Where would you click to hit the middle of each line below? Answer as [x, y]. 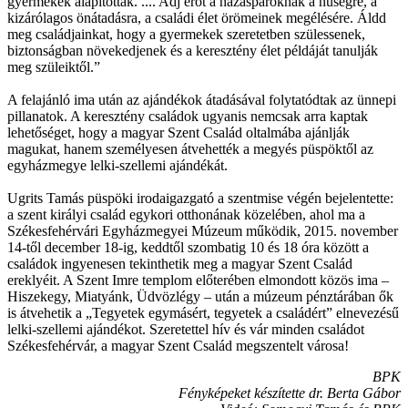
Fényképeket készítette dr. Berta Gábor [290, 393]
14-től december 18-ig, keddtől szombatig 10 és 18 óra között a [188, 247]
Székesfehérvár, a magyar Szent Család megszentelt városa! [180, 345]
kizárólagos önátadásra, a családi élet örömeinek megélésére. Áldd [197, 17]
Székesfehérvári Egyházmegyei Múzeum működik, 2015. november [203, 230]
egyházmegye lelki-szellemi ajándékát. [117, 165]
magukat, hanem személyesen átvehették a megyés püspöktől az [190, 148]
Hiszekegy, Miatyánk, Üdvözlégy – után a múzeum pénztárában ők [200, 296]
